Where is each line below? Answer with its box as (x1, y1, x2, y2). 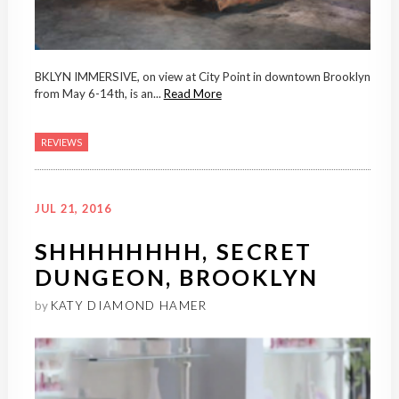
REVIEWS (40, 136, 82, 149)
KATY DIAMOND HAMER (50, 298, 208, 313)
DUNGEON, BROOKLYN (34, 264, 319, 291)
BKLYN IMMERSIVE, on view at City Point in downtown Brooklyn (34, 69, 370, 85)
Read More (163, 86, 222, 102)
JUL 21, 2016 (34, 201, 111, 216)
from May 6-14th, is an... (34, 86, 164, 102)
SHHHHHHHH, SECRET (34, 238, 313, 265)
